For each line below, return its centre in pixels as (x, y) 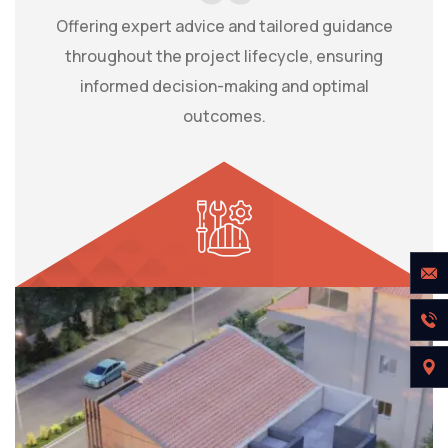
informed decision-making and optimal (224, 86)
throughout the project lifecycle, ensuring (224, 56)
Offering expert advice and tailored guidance (224, 26)
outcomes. (224, 116)
